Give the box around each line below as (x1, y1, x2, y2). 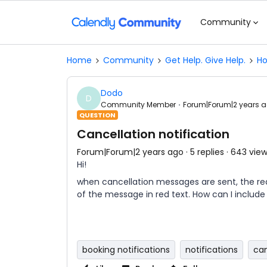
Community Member (101, 99, 176, 110)
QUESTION (79, 110, 116, 120)
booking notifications (82, 244, 170, 256)
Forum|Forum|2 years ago (77, 146, 184, 158)
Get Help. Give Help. (165, 54, 246, 66)
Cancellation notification (77, 126, 229, 142)
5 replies (190, 146, 224, 158)
